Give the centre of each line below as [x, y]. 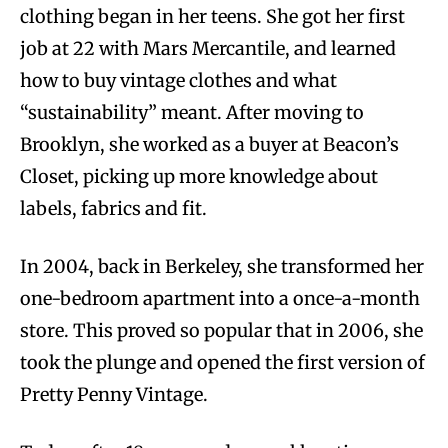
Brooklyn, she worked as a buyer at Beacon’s [209, 145]
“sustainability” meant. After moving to [192, 113]
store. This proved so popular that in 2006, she [221, 331]
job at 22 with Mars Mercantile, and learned [208, 49]
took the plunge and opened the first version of [222, 363]
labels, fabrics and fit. [113, 209]
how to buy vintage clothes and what [178, 81]
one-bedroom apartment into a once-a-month [220, 299]
